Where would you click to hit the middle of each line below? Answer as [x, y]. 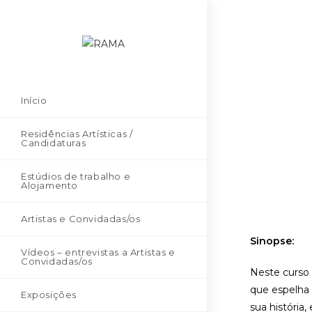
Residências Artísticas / [77, 133]
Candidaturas [54, 142]
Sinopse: [272, 241]
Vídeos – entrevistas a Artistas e [98, 252]
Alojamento [49, 185]
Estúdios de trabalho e [76, 176]
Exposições [49, 294]
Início [34, 100]
